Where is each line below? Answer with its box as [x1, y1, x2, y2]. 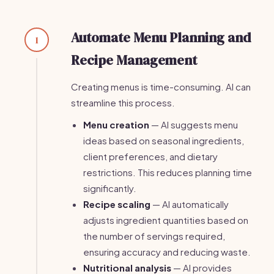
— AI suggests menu [149, 119, 238, 130]
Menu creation [83, 119, 149, 130]
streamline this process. [71, 97, 175, 108]
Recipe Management [71, 51, 197, 69]
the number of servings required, [83, 230, 225, 242]
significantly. [83, 182, 136, 194]
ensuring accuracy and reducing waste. [83, 246, 251, 257]
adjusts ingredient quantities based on [83, 214, 248, 226]
